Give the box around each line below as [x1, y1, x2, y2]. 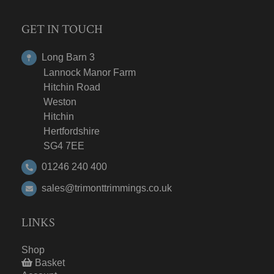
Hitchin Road [21, 81, 100, 92]
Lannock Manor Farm [21, 67, 136, 78]
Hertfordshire [21, 125, 100, 136]
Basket [32, 257, 65, 268]
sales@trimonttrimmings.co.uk [42, 182, 172, 193]
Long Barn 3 [42, 51, 95, 62]
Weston [21, 96, 76, 107]
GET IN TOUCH [21, 21, 103, 37]
